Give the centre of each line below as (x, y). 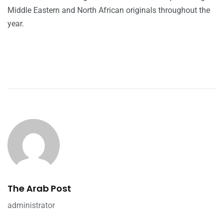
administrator (31, 205)
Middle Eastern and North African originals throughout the (109, 10)
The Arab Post (39, 188)
